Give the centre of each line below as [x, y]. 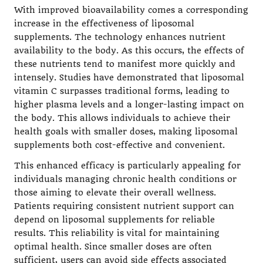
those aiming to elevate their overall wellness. [115, 193]
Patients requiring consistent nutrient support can [124, 206]
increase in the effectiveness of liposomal [104, 23]
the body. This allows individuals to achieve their [122, 118]
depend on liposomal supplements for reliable [114, 220]
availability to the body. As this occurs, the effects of [129, 50]
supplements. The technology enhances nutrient [120, 37]
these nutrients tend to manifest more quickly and [125, 64]
